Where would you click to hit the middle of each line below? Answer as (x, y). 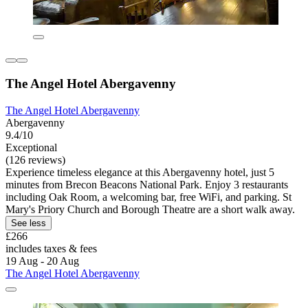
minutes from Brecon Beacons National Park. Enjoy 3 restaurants (147, 184)
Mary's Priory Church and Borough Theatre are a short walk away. (150, 209)
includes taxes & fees (51, 248)
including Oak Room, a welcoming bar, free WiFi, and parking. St (148, 197)
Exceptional (31, 147)
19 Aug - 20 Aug (42, 261)
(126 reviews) (35, 159)
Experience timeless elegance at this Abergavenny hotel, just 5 (140, 172)
